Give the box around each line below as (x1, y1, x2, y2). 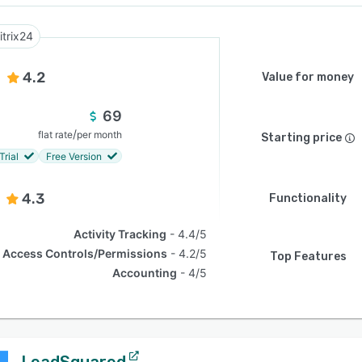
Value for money (262, 70, 354, 84)
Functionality (269, 192, 347, 205)
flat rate (38, 128, 73, 141)
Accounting (112, 266, 178, 280)
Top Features (269, 250, 347, 263)
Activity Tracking (74, 227, 167, 241)
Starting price (261, 131, 342, 145)
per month (77, 128, 122, 141)
